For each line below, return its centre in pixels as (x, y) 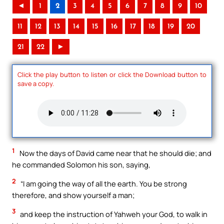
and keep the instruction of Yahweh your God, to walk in (113, 214)
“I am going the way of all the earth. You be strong (103, 183)
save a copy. (36, 83)
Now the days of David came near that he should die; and (115, 153)
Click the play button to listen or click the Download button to (112, 74)
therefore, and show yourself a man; (73, 195)
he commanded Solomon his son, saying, (81, 165)
